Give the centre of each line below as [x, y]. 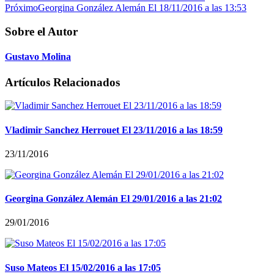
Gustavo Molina [38, 57]
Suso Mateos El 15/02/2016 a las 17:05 [83, 267]
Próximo [21, 8]
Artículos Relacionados [62, 82]
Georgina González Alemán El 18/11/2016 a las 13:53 [142, 8]
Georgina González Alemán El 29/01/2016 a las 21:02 [113, 199]
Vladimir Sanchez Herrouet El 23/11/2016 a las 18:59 [114, 130]
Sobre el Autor [41, 32]
